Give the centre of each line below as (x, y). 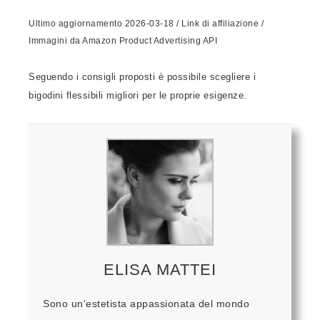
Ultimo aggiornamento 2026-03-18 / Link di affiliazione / (146, 24)
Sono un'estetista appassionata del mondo (146, 304)
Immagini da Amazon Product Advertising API (123, 41)
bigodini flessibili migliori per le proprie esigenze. (138, 96)
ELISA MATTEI (160, 270)
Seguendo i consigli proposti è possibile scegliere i (142, 77)
